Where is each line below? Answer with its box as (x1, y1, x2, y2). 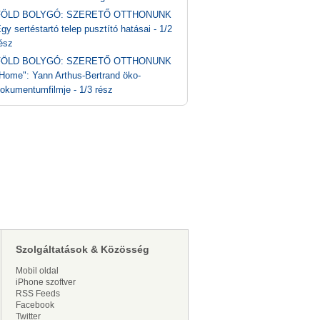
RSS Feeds (16, 289, 60, 299)
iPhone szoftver (16, 277, 76, 287)
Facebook (16, 300, 54, 310)
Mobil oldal (16, 266, 59, 276)
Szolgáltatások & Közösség (16, 244, 149, 255)
